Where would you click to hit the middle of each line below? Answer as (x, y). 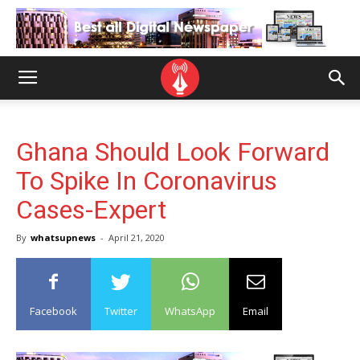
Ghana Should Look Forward (173, 152)
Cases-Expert (91, 210)
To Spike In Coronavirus (147, 181)
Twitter (121, 311)
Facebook (53, 311)
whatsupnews (63, 237)
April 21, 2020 (137, 237)
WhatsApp (190, 311)
